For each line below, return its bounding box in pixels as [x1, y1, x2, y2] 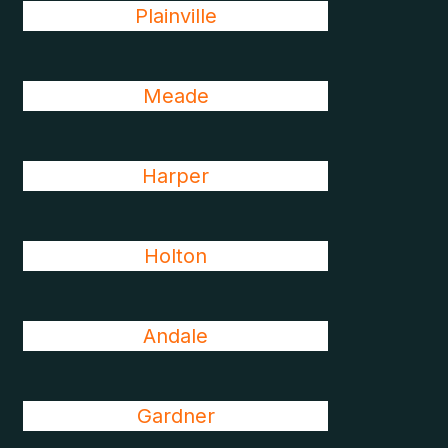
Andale [143, 324, 209, 348]
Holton [144, 244, 208, 268]
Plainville [134, 4, 217, 28]
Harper [142, 164, 210, 188]
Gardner [136, 404, 215, 428]
